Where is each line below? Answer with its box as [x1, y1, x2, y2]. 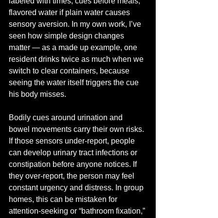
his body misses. [9, 90, 66, 98]
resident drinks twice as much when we [9, 55, 145, 63]
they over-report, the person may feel [9, 172, 136, 180]
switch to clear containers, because [9, 67, 131, 75]
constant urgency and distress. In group [9, 183, 145, 192]
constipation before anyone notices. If [9, 160, 139, 168]
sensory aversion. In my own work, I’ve [9, 20, 143, 28]
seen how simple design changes [9, 32, 126, 40]
